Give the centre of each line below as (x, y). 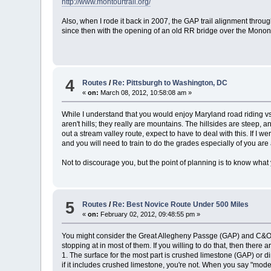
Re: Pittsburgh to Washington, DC (170, 83)
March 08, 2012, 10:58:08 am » (145, 92)
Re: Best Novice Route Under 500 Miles (181, 205)
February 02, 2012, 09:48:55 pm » (150, 214)
